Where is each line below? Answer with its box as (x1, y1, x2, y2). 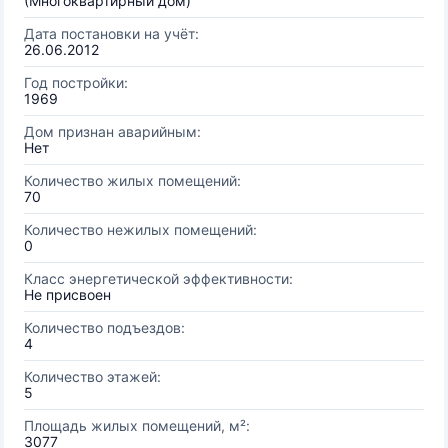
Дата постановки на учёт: (24, 25, 199, 42)
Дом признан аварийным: (24, 123, 201, 140)
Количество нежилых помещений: (24, 221, 257, 238)
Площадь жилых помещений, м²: (24, 417, 250, 434)
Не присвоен (24, 286, 111, 303)
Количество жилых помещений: (24, 172, 241, 189)
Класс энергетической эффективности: (24, 270, 293, 287)
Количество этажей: (24, 368, 161, 385)
